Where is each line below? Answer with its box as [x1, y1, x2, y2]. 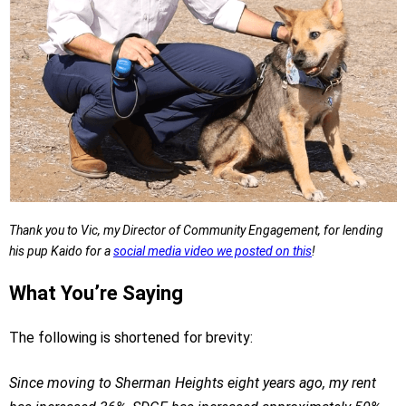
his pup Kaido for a [9, 244, 113, 258]
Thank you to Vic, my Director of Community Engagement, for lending [9, 223, 383, 237]
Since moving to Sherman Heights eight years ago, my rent [9, 374, 376, 391]
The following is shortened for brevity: [9, 329, 253, 346]
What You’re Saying [9, 282, 183, 304]
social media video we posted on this [113, 244, 312, 258]
